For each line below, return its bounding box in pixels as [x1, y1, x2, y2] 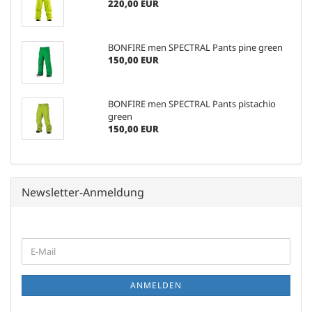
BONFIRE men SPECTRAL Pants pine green [107, 40, 283, 54]
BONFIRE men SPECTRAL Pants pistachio [107, 97, 276, 110]
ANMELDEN [130, 279, 182, 291]
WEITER [21, 237, 55, 250]
